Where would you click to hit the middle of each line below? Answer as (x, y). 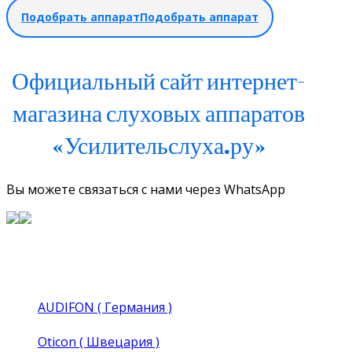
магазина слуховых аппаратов (159, 112)
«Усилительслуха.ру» (159, 145)
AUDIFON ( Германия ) (105, 307)
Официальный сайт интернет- (159, 80)
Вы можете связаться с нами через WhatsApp (146, 189)
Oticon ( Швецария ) (99, 341)
